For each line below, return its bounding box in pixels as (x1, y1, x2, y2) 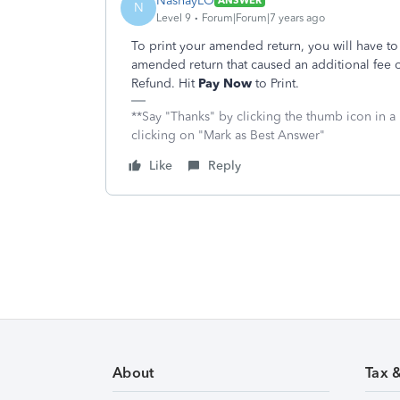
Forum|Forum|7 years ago (202, 11, 325, 24)
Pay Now (198, 76, 252, 91)
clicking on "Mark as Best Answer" (131, 128, 325, 143)
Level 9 (156, 11, 191, 24)
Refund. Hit (131, 76, 198, 91)
